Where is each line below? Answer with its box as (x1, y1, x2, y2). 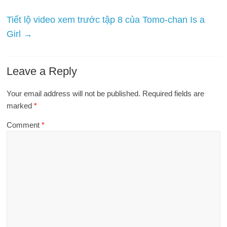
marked (7, 101, 34, 110)
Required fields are (142, 89, 205, 98)
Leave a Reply (7, 64, 78, 78)
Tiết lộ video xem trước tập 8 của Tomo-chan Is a (7, 14, 205, 25)
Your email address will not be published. (7, 89, 141, 98)
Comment (7, 120, 42, 129)
